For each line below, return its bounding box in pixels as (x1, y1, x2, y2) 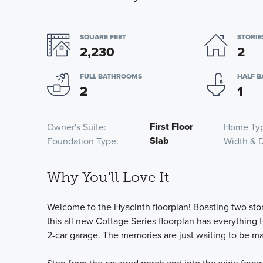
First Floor (149, 120, 193, 133)
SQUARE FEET (80, 32, 126, 42)
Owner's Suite (47, 120, 104, 133)
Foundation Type (47, 134, 116, 147)
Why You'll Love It (47, 168, 169, 186)
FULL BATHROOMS (80, 71, 142, 82)
